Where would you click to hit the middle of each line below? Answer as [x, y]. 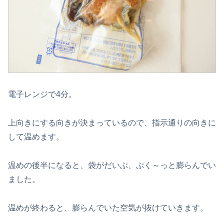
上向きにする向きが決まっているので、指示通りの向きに [112, 123]
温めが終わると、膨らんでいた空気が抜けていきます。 [108, 207]
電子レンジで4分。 [42, 94]
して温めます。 [36, 137]
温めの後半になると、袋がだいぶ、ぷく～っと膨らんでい [112, 165]
